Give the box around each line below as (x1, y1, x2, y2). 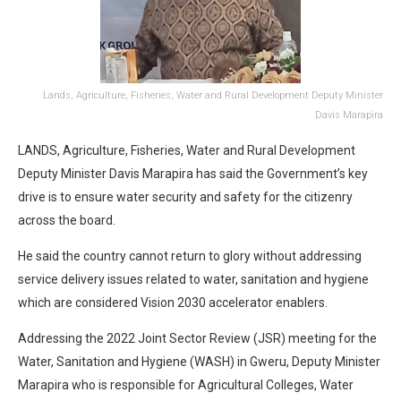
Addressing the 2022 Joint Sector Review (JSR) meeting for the (18, 330, 377, 346)
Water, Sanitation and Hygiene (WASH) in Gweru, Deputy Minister (18, 354, 380, 369)
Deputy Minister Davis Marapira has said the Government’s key (18, 166, 368, 181)
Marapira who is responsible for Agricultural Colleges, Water (18, 377, 354, 392)
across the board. (18, 212, 115, 227)
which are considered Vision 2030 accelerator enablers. (18, 294, 328, 310)
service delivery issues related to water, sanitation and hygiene (18, 271, 369, 286)
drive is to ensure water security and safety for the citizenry (18, 189, 353, 204)
